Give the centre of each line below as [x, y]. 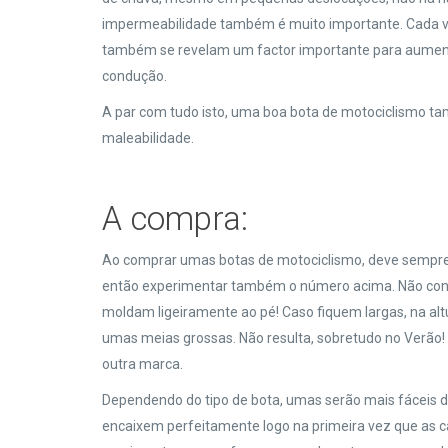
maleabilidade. [148, 138]
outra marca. [144, 364]
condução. [134, 76]
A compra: [175, 218]
